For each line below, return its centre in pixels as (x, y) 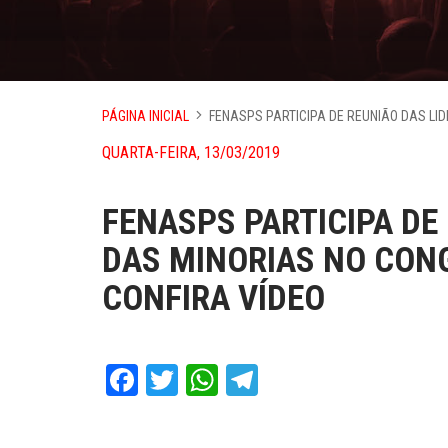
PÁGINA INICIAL (145, 116)
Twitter (222, 380)
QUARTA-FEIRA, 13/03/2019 (191, 152)
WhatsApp (282, 380)
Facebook (197, 380)
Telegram (316, 380)
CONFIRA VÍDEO (213, 298)
